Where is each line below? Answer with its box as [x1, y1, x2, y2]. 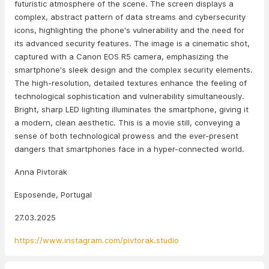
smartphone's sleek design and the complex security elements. [14, 65, 253, 74]
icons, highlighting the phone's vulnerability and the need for [14, 25, 244, 35]
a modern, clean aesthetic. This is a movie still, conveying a [14, 118, 240, 127]
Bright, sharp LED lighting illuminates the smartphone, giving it [14, 104, 249, 114]
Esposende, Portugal [14, 190, 92, 199]
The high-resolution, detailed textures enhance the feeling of [14, 78, 247, 88]
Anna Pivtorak [14, 167, 67, 177]
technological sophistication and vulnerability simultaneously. [14, 91, 244, 101]
